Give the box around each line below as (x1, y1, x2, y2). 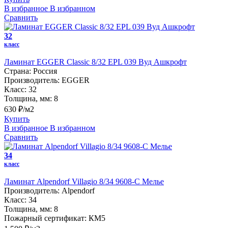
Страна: (4, 66, 31, 75)
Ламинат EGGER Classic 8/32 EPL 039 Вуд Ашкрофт (4, 57, 187, 66)
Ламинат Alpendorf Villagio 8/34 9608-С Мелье (4, 177, 164, 186)
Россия (33, 66, 57, 75)
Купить (4, 114, 30, 123)
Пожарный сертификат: (4, 213, 87, 222)
